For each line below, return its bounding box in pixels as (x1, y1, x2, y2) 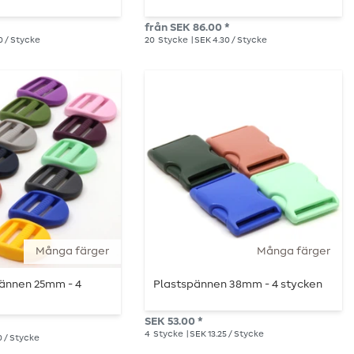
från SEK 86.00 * (145, 22, 229, 34)
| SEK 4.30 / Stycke (190, 36, 267, 45)
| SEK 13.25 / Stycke (185, 330, 264, 339)
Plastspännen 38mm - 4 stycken (153, 279, 323, 291)
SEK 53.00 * (145, 316, 202, 328)
